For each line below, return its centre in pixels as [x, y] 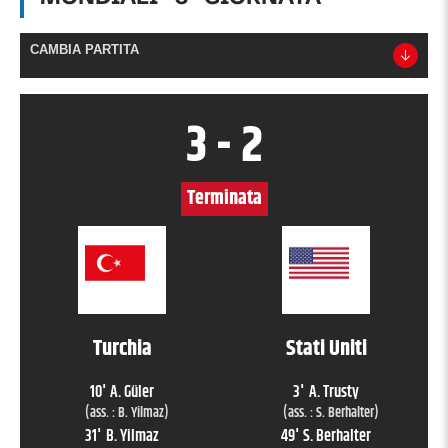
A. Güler [132, 393]
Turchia [122, 349]
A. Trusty [333, 393]
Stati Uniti [326, 349]
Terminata [224, 199]
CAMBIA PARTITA [84, 50]
